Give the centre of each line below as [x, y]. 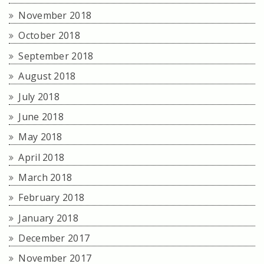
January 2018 [48, 218]
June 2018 [41, 116]
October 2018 [49, 36]
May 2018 [40, 137]
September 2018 [56, 56]
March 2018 [45, 177]
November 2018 [55, 16]
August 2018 [47, 76]
